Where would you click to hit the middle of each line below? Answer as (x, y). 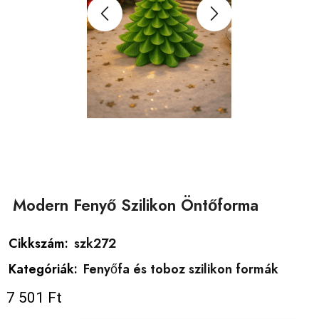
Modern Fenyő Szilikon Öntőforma (136, 205)
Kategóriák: (43, 270)
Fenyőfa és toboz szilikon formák (181, 270)
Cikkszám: (40, 244)
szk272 (95, 244)
